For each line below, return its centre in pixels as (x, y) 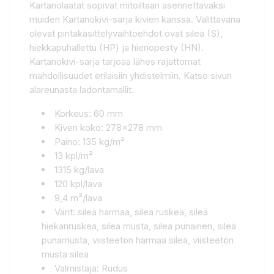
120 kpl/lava (78, 183)
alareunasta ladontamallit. (82, 89)
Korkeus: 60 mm (89, 113)
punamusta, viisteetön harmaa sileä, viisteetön (138, 240)
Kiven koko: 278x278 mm (108, 127)
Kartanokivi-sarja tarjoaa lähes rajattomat (115, 61)
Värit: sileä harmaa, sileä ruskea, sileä (131, 212)
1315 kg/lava (79, 169)
